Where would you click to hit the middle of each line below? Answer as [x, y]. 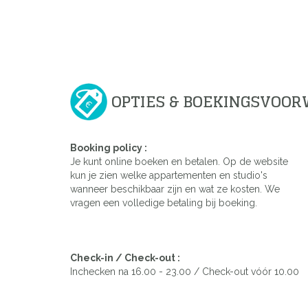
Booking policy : [109, 147]
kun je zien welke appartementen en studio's [169, 175]
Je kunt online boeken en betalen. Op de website [179, 161]
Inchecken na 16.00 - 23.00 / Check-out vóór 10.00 [185, 271]
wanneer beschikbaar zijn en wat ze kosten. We [175, 189]
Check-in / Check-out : [125, 257]
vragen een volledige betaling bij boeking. [164, 202]
